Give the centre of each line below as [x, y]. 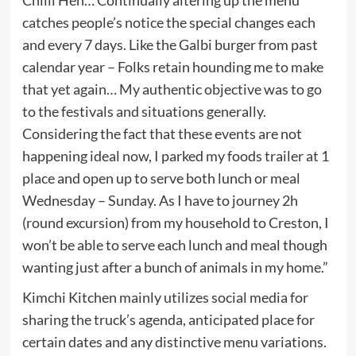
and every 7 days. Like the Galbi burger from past [170, 44]
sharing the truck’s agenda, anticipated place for [168, 319]
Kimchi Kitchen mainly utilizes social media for [165, 297]
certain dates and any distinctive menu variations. [174, 341]
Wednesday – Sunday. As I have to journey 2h [160, 200]
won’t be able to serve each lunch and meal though [174, 244]
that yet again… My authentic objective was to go [172, 89]
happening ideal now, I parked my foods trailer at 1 [175, 155]
